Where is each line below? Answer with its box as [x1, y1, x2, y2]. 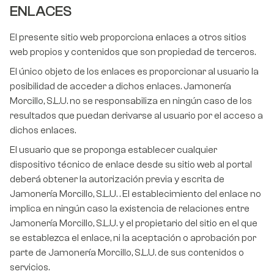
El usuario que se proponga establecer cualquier [10, 144, 217, 156]
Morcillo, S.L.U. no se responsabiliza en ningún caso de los [10, 95, 252, 107]
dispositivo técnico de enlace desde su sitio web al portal [10, 159, 252, 171]
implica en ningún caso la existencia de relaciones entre [10, 203, 250, 215]
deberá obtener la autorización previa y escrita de [10, 174, 224, 185]
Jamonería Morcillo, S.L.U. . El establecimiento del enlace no [10, 188, 261, 200]
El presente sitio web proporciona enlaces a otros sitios [10, 32, 246, 43]
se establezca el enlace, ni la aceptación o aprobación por [10, 232, 256, 244]
